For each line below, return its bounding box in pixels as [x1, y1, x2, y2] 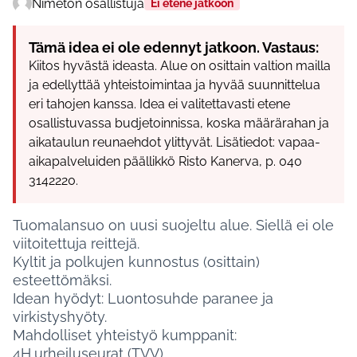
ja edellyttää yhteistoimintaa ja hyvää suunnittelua [29, 77, 320, 93]
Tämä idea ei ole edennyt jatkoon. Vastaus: [29, 39, 319, 57]
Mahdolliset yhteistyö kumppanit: [13, 327, 237, 344]
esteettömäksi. [13, 272, 112, 289]
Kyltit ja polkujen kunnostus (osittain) [13, 253, 260, 271]
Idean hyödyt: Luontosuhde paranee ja [13, 290, 273, 308]
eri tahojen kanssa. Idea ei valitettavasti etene [29, 96, 290, 112]
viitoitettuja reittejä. [13, 235, 139, 253]
